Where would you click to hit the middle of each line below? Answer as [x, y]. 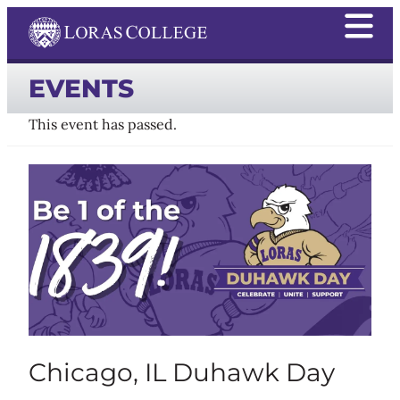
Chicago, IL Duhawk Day [182, 372]
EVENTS [81, 88]
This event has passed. [103, 125]
